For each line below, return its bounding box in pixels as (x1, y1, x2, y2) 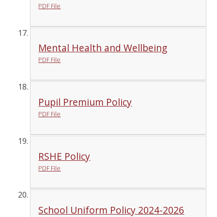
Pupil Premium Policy (38, 95, 132, 109)
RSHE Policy (38, 149, 91, 163)
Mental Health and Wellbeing (38, 41, 168, 55)
